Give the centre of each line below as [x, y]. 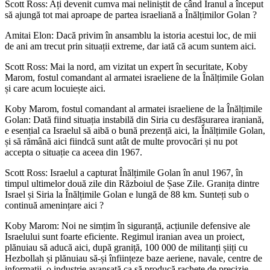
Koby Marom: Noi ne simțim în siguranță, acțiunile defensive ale [127, 225]
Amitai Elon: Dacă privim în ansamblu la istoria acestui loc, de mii [130, 35]
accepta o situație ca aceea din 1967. [74, 152]
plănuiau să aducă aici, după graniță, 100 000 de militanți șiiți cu [126, 247]
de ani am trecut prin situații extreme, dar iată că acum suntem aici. [130, 46]
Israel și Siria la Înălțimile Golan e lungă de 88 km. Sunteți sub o [127, 194]
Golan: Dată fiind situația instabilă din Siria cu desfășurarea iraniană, [134, 119]
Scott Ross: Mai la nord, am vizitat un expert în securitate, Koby [126, 66]
